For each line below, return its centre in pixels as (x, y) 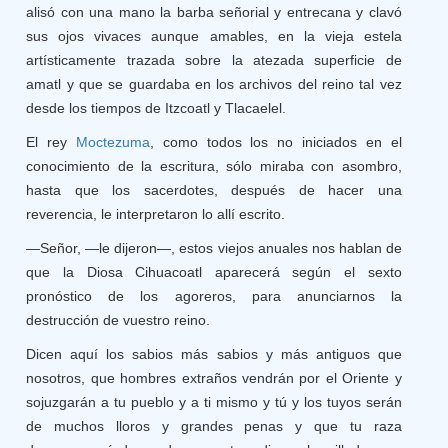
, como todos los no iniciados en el (275, 142)
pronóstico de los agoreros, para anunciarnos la (214, 296)
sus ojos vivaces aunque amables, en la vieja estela (214, 36)
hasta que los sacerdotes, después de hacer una (214, 190)
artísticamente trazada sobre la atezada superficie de (214, 60)
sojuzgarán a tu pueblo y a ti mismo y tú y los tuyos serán (214, 402)
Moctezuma (112, 142)
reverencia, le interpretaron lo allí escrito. (156, 214)
